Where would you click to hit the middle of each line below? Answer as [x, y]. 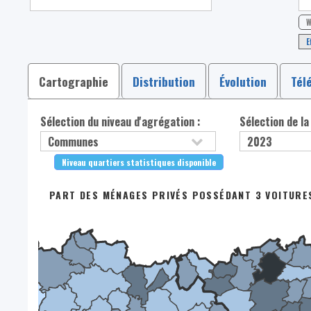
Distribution [164, 82]
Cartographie [74, 82]
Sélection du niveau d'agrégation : [121, 122]
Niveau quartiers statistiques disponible [139, 162]
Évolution [243, 82]
